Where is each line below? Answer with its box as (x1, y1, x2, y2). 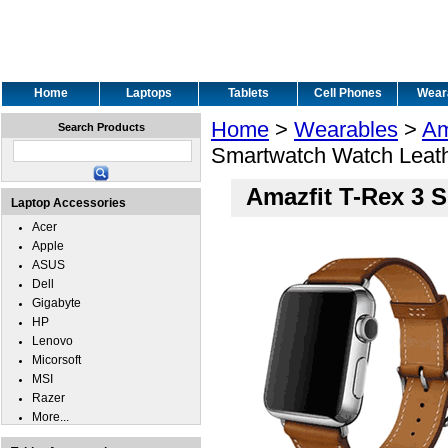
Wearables (294, 117, 398, 142)
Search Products (57, 121, 145, 133)
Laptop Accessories (11, 196, 126, 210)
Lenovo (32, 334, 73, 348)
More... (32, 410, 69, 424)
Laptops (126, 86, 172, 100)
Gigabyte (32, 296, 81, 310)
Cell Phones (313, 86, 382, 100)
